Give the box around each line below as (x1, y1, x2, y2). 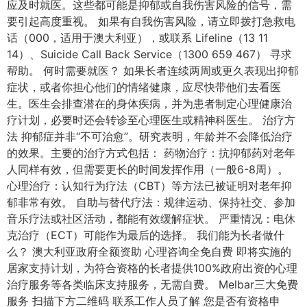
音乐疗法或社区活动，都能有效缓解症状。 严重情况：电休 (7, 211, 295, 225)
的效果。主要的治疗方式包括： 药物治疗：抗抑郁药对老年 (7, 145, 295, 160)
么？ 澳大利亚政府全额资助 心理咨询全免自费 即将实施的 (7, 244, 291, 258)
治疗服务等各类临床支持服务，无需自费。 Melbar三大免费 (7, 277, 298, 291)
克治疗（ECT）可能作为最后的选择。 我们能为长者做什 (7, 228, 284, 242)
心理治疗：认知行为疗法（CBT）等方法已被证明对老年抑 (7, 178, 292, 193)
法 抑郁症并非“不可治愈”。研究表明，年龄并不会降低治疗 (7, 129, 293, 143)
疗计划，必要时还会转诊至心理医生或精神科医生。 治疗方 (7, 112, 295, 127)
